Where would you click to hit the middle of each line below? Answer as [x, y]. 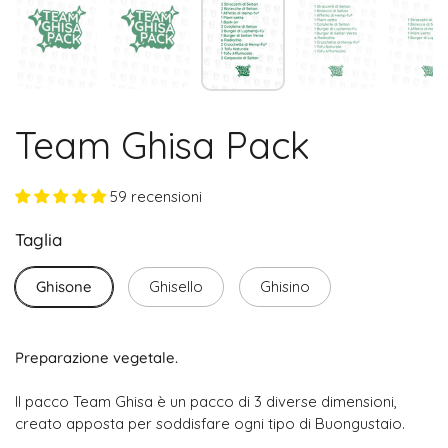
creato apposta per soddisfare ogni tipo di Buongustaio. [210, 423]
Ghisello [176, 286]
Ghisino [285, 286]
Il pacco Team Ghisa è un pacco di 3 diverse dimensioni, [206, 401]
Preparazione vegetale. [96, 357]
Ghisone [64, 286]
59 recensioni [156, 196]
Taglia [38, 239]
